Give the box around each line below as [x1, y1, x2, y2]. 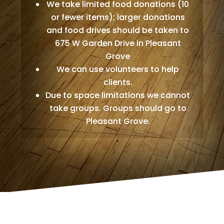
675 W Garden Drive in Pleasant [54, 37, 181, 49]
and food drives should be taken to [46, 24, 189, 36]
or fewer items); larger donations [50, 11, 185, 23]
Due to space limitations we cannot [45, 89, 190, 101]
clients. [103, 76, 132, 88]
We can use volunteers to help [56, 63, 179, 75]
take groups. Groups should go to [49, 102, 186, 114]
